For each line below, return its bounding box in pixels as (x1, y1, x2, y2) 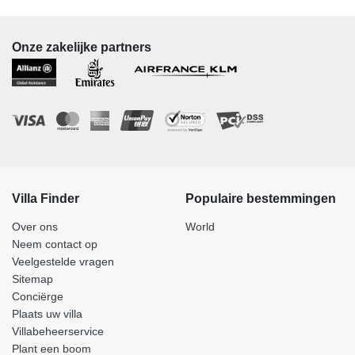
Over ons (12, 219, 58, 233)
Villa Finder (12, 191, 79, 205)
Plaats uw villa (12, 307, 82, 320)
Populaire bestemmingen (185, 191, 336, 205)
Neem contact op (12, 237, 97, 250)
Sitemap (12, 272, 53, 285)
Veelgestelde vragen (12, 254, 114, 268)
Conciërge (12, 289, 63, 303)
